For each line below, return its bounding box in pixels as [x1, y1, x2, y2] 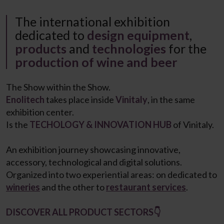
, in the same [147, 94, 195, 105]
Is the [6, 119, 29, 130]
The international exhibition [15, 14, 170, 29]
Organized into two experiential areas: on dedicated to [6, 169, 217, 180]
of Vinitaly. [171, 119, 214, 130]
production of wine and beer [15, 54, 177, 70]
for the [166, 41, 206, 56]
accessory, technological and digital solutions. [6, 156, 182, 168]
